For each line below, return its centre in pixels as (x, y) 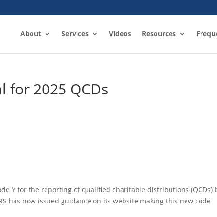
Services (75, 34)
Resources (159, 34)
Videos (120, 34)
